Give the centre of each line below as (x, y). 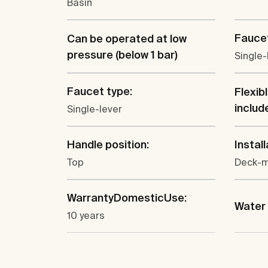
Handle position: (108, 145)
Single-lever (95, 109)
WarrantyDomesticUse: (127, 198)
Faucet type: (100, 92)
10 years (86, 216)
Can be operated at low (127, 38)
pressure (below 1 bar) (122, 54)
